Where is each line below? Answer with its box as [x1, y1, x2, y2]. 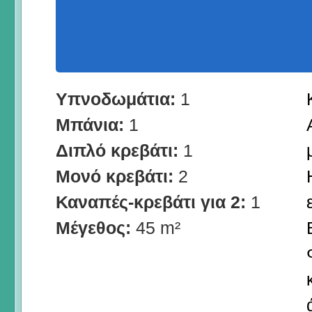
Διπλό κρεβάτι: [56, 140, 183, 160]
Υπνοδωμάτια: [56, 88, 180, 109]
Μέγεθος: [56, 217, 136, 237]
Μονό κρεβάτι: [56, 166, 178, 186]
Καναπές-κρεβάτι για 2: [56, 192, 251, 212]
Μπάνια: [56, 114, 129, 134]
